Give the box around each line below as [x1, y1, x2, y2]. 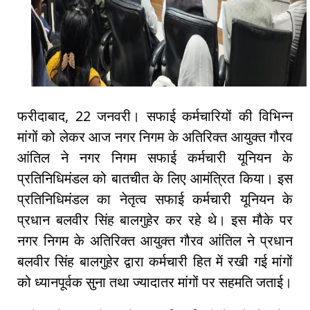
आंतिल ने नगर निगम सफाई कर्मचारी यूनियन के [17, 148, 293, 167]
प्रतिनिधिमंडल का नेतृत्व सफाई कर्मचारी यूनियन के [17, 190, 293, 209]
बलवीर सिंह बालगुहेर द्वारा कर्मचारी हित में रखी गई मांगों [17, 252, 293, 271]
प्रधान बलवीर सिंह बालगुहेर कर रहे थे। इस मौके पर [17, 210, 293, 230]
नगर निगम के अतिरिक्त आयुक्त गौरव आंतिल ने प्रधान [17, 231, 293, 250]
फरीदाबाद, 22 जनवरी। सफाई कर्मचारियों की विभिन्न [17, 107, 293, 126]
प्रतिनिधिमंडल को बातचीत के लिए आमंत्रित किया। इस [17, 169, 293, 188]
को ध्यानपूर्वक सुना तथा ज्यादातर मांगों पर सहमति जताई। [17, 273, 292, 292]
